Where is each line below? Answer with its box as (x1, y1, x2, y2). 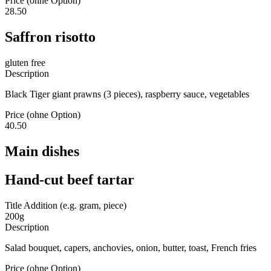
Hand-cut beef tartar (5, 171, 134, 188)
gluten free (5, 57, 45, 68)
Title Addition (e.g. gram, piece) (5, 200, 126, 211)
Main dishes (5, 143, 79, 159)
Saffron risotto (5, 28, 96, 45)
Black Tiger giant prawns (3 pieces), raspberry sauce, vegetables (5, 88, 249, 99)
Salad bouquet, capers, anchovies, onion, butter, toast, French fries (5, 242, 256, 253)
